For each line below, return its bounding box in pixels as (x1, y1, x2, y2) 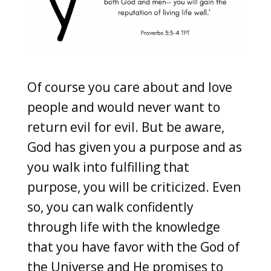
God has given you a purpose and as (27, 138, 242, 155)
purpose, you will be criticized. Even (27, 178, 241, 195)
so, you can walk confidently (27, 198, 194, 215)
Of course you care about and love (27, 78, 232, 96)
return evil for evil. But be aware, (27, 118, 224, 135)
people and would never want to (27, 98, 220, 116)
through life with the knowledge (27, 218, 220, 235)
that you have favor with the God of (27, 238, 240, 255)
